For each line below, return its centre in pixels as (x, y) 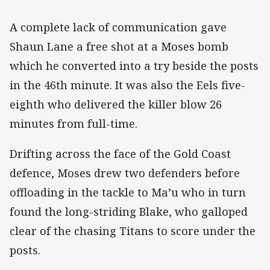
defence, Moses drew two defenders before (125, 173)
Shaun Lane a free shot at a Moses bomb (119, 47)
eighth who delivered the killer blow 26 (116, 105)
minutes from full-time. (74, 124)
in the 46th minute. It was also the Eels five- (127, 85)
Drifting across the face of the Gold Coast (120, 154)
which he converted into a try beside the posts (134, 66)
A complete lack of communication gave (118, 27)
